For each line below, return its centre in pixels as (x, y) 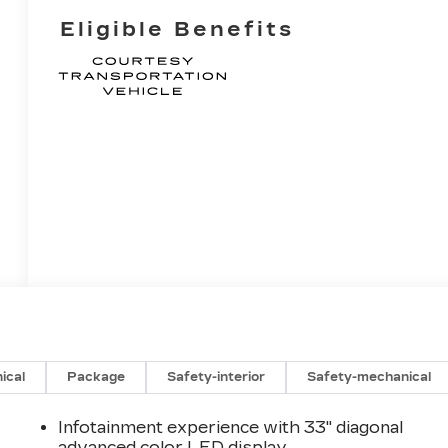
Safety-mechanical (369, 376)
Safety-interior (216, 376)
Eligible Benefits (177, 28)
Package (96, 376)
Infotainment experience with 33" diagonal (231, 427)
